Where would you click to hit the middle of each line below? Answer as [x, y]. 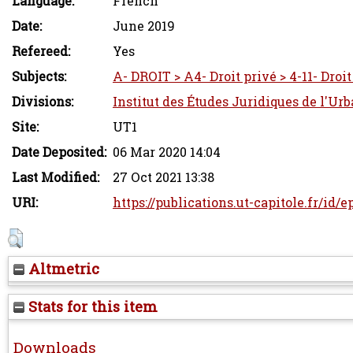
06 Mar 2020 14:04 [167, 152]
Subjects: [39, 76]
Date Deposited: [59, 152]
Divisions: [43, 102]
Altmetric [62, 269]
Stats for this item [91, 307]
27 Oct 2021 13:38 [163, 177]
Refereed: [41, 51]
